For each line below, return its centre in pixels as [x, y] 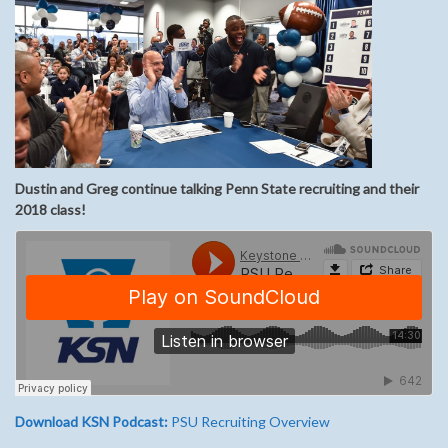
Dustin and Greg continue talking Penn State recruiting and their [217, 189]
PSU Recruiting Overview [249, 422]
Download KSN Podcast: [91, 422]
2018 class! [50, 210]
